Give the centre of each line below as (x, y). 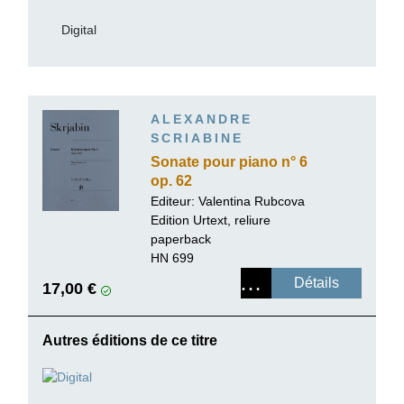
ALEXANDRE (202, 119)
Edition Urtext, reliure (211, 220)
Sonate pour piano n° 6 (229, 161)
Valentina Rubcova (252, 201)
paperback (181, 239)
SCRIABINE (197, 138)
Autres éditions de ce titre (130, 340)
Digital (78, 30)
